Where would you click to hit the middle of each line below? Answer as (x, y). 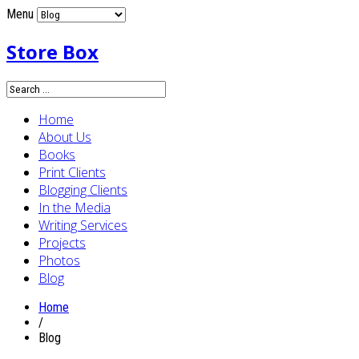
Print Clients (72, 172)
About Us (65, 137)
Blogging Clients (83, 190)
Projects (62, 242)
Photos (59, 260)
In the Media (75, 207)
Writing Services (83, 225)
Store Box (52, 51)
